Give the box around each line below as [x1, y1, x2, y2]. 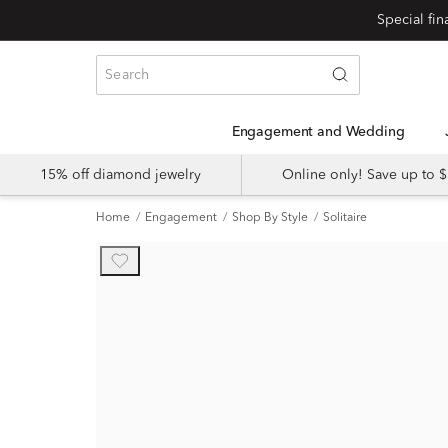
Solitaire [323, 212, 367, 224]
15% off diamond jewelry [40, 168, 201, 182]
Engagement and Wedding [239, 125, 405, 139]
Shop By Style [232, 212, 308, 224]
